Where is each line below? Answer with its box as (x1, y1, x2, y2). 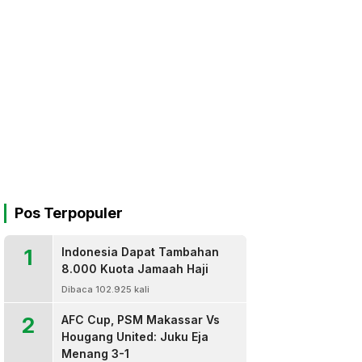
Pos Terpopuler (15, 204, 123, 221)
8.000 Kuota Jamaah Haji (61, 262, 208, 276)
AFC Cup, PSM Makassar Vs (61, 313, 220, 326)
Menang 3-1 (61, 347, 129, 360)
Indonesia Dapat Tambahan (61, 245, 219, 259)
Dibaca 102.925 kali (61, 284, 149, 295)
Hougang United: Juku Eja (61, 330, 208, 343)
